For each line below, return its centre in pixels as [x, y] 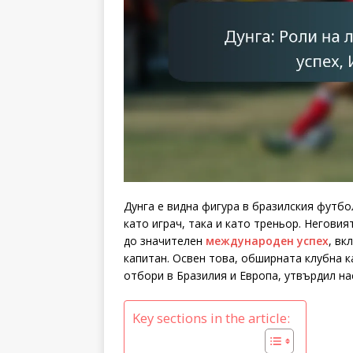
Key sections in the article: [211, 318]
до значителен [165, 240]
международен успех [267, 240]
